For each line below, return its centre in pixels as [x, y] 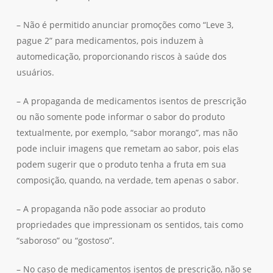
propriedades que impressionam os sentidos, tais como [129, 225]
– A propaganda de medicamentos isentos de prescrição [131, 101]
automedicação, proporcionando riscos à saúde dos [121, 56]
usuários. [35, 72]
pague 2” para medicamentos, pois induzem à [110, 41]
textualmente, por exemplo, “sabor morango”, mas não [127, 133]
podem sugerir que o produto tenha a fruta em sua [121, 164]
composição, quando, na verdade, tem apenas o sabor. [127, 180]
